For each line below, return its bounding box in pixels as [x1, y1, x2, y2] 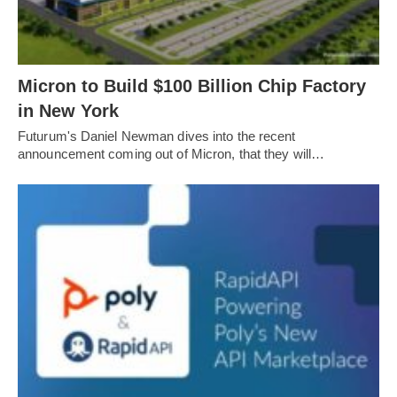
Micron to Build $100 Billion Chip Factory [18, 75, 366, 96]
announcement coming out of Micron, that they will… [18, 145, 325, 161]
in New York [18, 100, 119, 121]
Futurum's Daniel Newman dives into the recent [18, 128, 296, 144]
